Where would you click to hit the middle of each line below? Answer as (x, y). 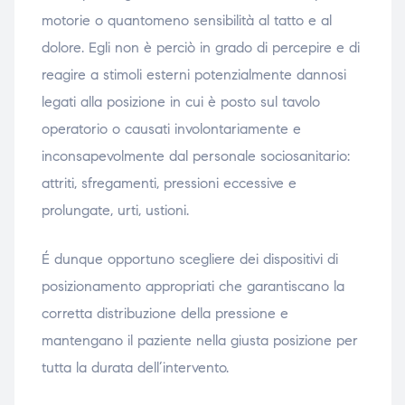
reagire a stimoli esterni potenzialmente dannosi (193, 75)
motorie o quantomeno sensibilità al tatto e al (186, 21)
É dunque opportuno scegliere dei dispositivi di (189, 259)
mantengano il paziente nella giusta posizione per (199, 341)
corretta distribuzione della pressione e (165, 314)
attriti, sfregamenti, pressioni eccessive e (169, 184)
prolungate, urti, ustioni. (115, 211)
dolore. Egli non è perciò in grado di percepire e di (200, 48)
